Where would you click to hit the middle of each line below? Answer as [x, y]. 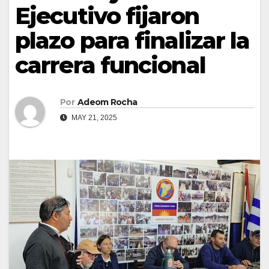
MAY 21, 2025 [93, 118]
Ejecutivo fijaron [107, 16]
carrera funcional [110, 65]
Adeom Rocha [107, 102]
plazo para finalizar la [132, 40]
